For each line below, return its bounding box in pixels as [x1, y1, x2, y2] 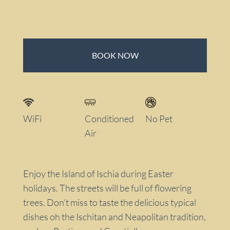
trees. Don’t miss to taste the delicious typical [23, 197, 196, 208]
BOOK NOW [91, 50, 139, 61]
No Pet [145, 113, 173, 125]
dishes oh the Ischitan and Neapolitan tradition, [23, 211, 206, 223]
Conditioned [85, 113, 135, 125]
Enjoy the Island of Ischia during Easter [23, 168, 174, 180]
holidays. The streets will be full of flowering [23, 182, 191, 194]
